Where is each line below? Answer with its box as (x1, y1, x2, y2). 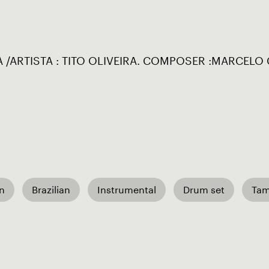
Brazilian (32, 183, 70, 195)
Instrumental (97, 183, 156, 195)
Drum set (183, 183, 225, 195)
